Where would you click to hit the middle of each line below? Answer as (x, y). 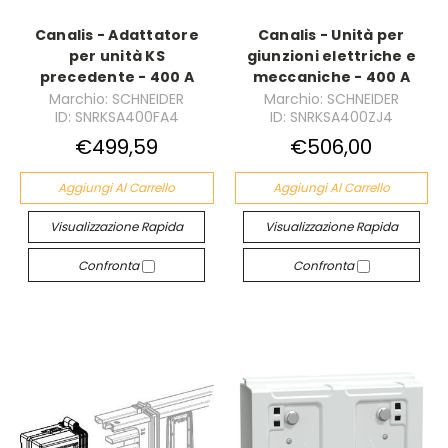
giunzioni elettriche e (331, 56)
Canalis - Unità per (331, 35)
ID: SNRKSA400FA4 (116, 117)
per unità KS (116, 56)
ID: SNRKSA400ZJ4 (331, 117)
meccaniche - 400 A (331, 77)
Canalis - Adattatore (116, 35)
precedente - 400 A (116, 77)
